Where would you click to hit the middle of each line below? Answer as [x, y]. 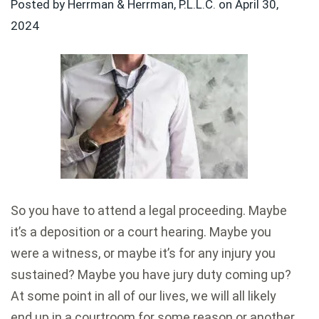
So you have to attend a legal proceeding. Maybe [149, 211]
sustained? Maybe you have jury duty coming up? [151, 275]
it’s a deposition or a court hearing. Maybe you [141, 232]
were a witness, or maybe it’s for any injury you [143, 253]
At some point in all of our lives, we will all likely [143, 296]
